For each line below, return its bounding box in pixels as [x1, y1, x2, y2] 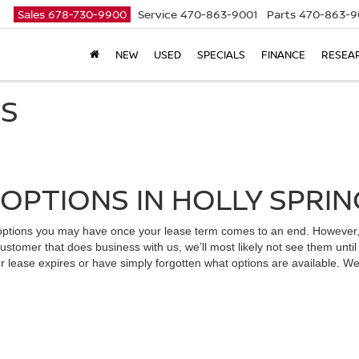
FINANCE [261, 47, 305, 63]
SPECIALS [197, 47, 245, 63]
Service [138, 6, 177, 22]
